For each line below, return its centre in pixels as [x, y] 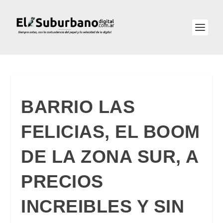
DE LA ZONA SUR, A [110, 157]
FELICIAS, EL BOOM [111, 132]
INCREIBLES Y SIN [103, 206]
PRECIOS [62, 181]
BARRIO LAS [78, 107]
